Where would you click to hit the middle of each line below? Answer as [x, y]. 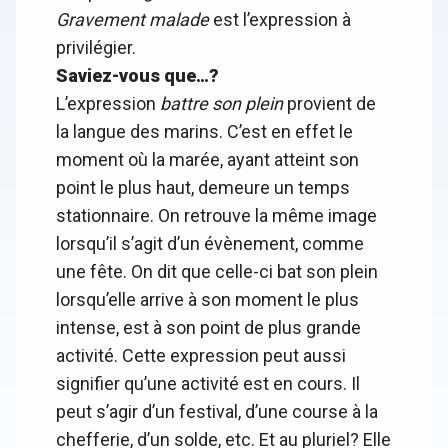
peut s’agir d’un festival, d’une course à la [217, 412]
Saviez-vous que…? [137, 76]
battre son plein [221, 104]
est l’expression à [280, 20]
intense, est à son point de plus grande [208, 328]
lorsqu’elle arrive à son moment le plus [207, 300]
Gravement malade [132, 20]
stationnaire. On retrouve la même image [216, 216]
